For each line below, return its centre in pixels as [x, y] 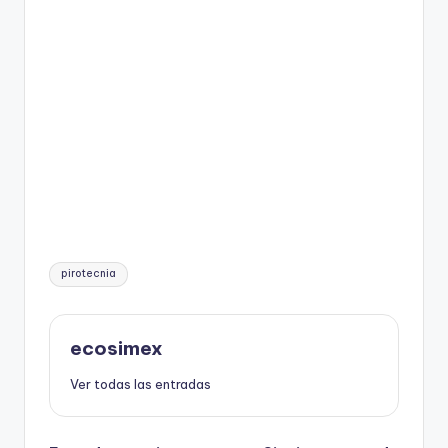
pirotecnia [89, 274]
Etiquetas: [81, 265]
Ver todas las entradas [140, 384]
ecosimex [116, 347]
